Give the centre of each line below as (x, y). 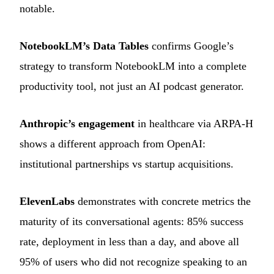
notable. (37, 9)
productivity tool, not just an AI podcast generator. (132, 87)
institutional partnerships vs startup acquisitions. (127, 164)
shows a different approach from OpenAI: (113, 144)
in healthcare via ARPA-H (194, 124)
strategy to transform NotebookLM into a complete (133, 66)
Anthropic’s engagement (77, 124)
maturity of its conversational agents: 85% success (131, 222)
